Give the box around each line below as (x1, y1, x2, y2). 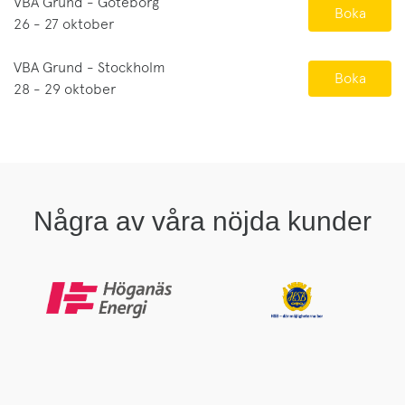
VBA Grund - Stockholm (14, 59, 165, 77)
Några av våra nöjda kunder (33, 205, 372, 237)
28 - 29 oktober (14, 80, 116, 99)
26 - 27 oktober (14, 15, 114, 33)
